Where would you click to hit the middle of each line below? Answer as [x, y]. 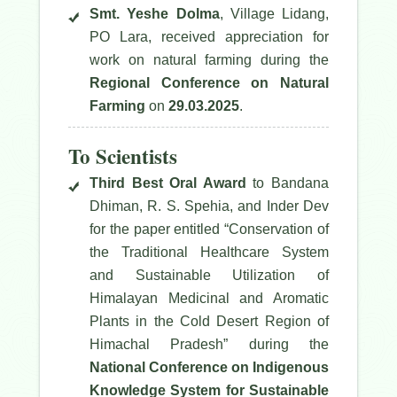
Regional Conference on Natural [209, 83]
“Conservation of [277, 230]
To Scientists [123, 156]
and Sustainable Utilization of [209, 276]
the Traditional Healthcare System [209, 253]
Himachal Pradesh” [159, 345]
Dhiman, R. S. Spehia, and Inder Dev [209, 206]
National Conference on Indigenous [209, 368]
